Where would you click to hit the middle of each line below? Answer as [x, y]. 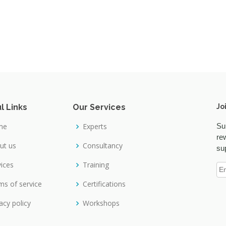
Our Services [99, 107]
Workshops [101, 203]
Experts [95, 126]
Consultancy [103, 146]
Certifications [104, 184]
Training [96, 165]
